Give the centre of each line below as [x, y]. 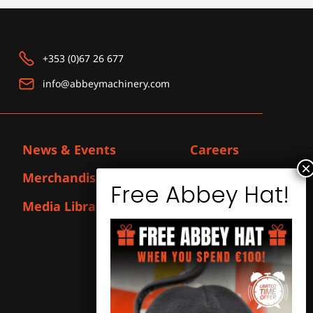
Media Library [65, 206]
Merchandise [63, 178]
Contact [214, 178]
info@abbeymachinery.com [106, 83]
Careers [214, 149]
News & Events [69, 149]
